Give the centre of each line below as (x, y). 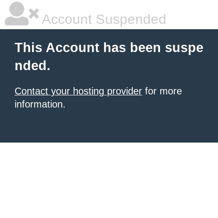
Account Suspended (103, 19)
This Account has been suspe (109, 48)
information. (40, 104)
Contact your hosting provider (78, 91)
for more (162, 91)
